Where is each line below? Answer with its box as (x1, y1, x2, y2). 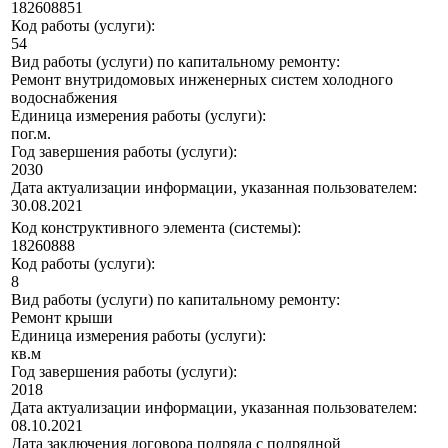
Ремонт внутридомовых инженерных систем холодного (11, 71, 393, 89)
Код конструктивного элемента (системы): (11, 219, 301, 237)
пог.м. (11, 125, 51, 143)
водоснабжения (11, 89, 117, 107)
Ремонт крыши (11, 309, 113, 327)
